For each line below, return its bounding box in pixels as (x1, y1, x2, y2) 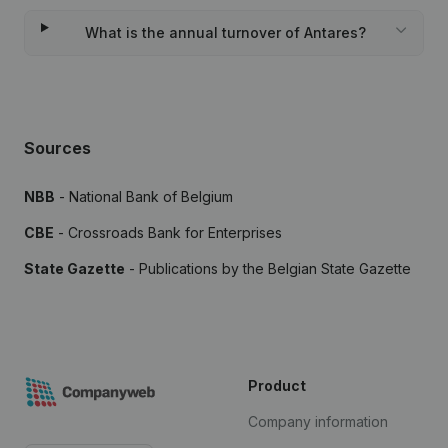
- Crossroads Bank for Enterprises (54, 224, 282, 241)
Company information (248, 413, 388, 430)
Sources (24, 138, 91, 158)
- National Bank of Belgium (55, 188, 233, 205)
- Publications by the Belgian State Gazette (125, 260, 411, 277)
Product (248, 377, 306, 394)
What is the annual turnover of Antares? (84, 24, 366, 41)
